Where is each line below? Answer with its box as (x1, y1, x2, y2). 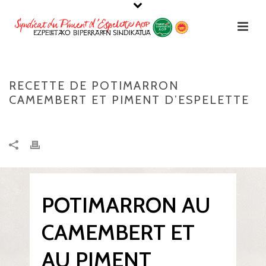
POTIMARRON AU (42, 192, 211, 218)
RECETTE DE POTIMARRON (9, 78, 179, 93)
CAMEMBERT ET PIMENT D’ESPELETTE (9, 93, 249, 107)
